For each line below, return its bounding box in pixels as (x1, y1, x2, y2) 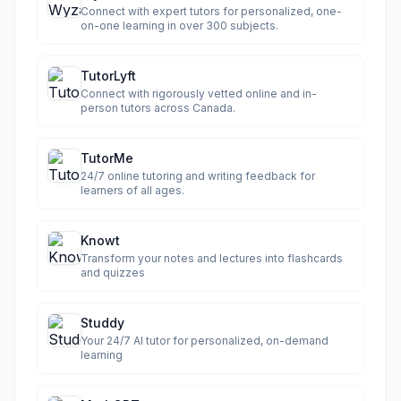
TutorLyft (81, 68, 136, 83)
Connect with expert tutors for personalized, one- (81, 4, 342, 18)
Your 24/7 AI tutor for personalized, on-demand (81, 334, 328, 347)
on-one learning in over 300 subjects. (81, 19, 278, 32)
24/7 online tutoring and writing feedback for (81, 169, 315, 183)
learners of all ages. (81, 183, 184, 197)
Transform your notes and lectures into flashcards (81, 252, 343, 265)
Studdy (81, 315, 124, 330)
